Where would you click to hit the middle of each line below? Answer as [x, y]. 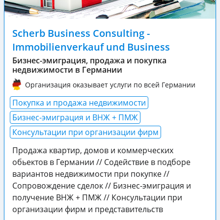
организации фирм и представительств [88, 209]
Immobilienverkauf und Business [91, 47]
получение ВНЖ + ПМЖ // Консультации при [97, 198]
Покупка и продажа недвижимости [79, 103]
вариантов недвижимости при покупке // [91, 174]
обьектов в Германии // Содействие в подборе [101, 162]
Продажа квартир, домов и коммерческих [93, 151]
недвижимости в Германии [67, 70]
